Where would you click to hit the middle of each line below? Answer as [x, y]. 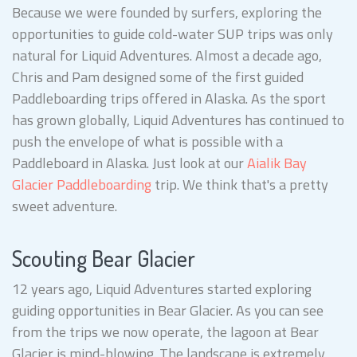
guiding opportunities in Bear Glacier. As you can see [168, 310]
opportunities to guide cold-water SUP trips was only [173, 33]
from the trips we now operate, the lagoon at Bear [165, 331]
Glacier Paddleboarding [82, 184]
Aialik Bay [277, 163]
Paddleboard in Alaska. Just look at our [129, 163]
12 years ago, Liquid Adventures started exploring [162, 288]
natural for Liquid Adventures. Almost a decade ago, [167, 55]
